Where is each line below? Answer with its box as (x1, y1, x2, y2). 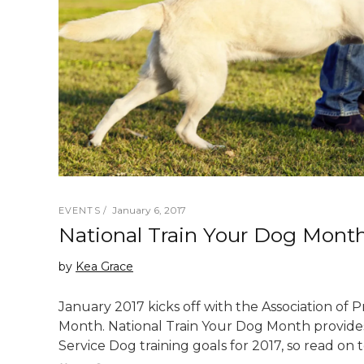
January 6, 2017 (111, 203, 186, 216)
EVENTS (58, 204, 101, 216)
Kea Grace (76, 258, 133, 274)
